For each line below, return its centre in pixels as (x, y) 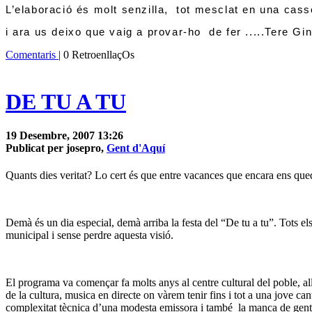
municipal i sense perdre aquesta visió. (89, 235)
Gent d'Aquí (136, 148)
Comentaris (32, 55)
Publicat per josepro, (56, 148)
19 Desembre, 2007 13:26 (64, 136)
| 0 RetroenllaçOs (96, 55)
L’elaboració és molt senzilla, (89, 10)
